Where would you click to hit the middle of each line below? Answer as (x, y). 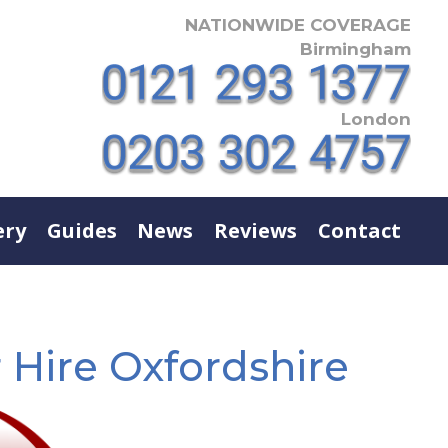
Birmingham (355, 48)
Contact (359, 230)
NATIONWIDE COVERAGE (298, 24)
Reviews (255, 230)
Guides (81, 230)
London (376, 118)
